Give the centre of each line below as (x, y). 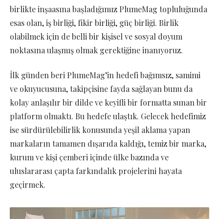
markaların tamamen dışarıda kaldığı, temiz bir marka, (108, 143)
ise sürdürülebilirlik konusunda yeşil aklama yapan (100, 130)
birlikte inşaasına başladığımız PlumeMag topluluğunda (109, 9)
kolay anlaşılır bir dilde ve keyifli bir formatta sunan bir (108, 102)
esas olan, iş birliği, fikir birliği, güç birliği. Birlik (94, 23)
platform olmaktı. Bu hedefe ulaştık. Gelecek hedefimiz (108, 116)
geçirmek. (28, 184)
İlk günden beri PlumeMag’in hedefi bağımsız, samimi (105, 75)
